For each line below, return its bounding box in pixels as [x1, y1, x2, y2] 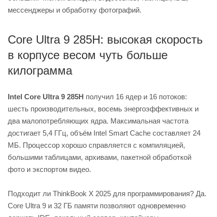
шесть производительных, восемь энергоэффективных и [8, 104, 199, 113]
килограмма [8, 63, 72, 77]
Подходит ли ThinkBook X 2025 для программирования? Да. [8, 189, 206, 198]
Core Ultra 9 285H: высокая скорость [8, 32, 203, 46]
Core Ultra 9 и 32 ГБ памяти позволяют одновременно [8, 201, 186, 210]
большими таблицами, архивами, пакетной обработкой [8, 153, 191, 161]
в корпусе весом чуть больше [8, 48, 168, 62]
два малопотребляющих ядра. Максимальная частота [8, 116, 188, 125]
